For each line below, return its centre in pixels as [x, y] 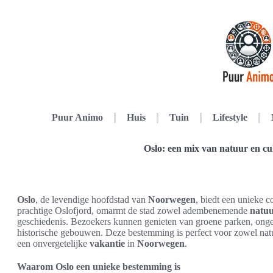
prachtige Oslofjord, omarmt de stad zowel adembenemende [133, 211]
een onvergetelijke [53, 243]
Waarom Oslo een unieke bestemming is [99, 267]
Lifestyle [230, 117]
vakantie [107, 243]
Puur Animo [77, 117]
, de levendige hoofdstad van [92, 200]
